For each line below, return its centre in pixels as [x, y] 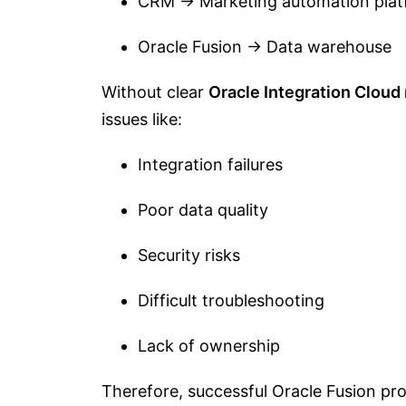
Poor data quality [203, 210]
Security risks [189, 255]
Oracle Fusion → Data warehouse [265, 47]
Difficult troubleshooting [231, 300]
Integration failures [210, 164]
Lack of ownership [209, 346]
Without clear [155, 92]
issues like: [142, 119]
